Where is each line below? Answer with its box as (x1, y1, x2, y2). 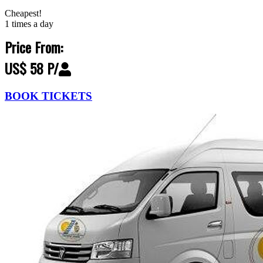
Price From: (5, 36, 63, 58)
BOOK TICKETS (5, 89, 92, 102)
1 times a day (5, 18, 53, 29)
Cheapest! (5, 8, 42, 18)
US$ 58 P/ (5, 57, 59, 79)
